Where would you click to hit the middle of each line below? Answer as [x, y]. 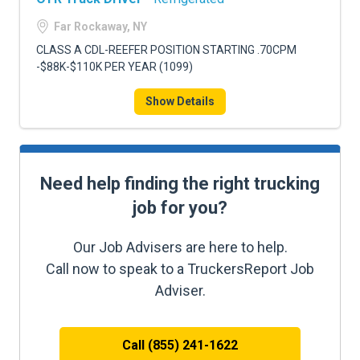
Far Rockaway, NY [100, 27]
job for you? [180, 208]
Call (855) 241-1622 [180, 345]
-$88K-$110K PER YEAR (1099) [115, 67]
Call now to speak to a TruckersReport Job [180, 269]
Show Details [180, 101]
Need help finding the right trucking [180, 184]
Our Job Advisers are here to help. [180, 247]
